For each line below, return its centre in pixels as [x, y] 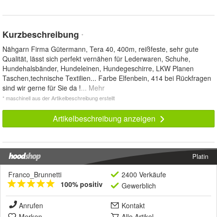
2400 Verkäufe [144, 175]
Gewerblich [139, 186]
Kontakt [133, 206]
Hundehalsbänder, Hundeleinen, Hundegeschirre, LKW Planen [98, 69]
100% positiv [82, 184]
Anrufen [31, 206]
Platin [200, 156]
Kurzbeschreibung [42, 35]
